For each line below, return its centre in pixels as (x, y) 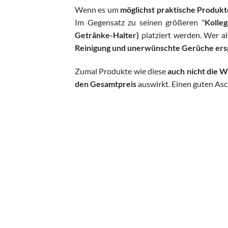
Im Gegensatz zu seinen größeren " (140, 22)
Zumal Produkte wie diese (121, 71)
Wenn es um (98, 10)
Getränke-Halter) (107, 35)
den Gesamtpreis (106, 84)
